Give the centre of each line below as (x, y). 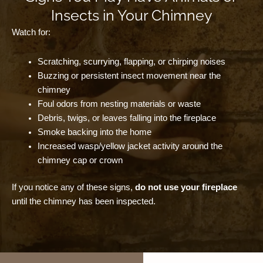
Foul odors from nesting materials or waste (119, 104)
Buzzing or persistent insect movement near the (129, 75)
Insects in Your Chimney (131, 16)
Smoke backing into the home (94, 132)
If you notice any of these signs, (73, 187)
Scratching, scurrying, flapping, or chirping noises (131, 61)
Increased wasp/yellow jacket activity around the (130, 146)
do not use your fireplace (186, 187)
